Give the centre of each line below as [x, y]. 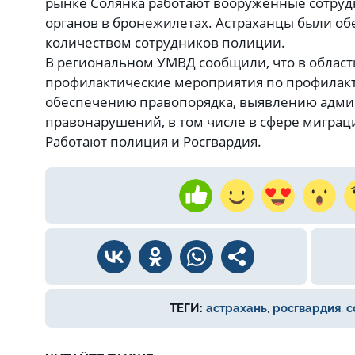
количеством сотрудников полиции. [165, 42]
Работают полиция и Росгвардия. [163, 141]
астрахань [236, 308]
